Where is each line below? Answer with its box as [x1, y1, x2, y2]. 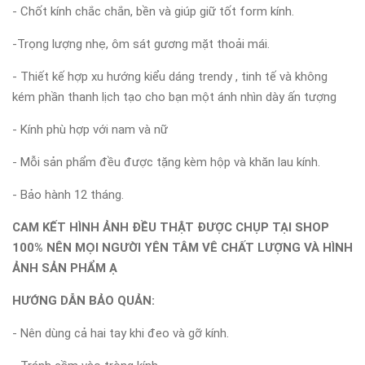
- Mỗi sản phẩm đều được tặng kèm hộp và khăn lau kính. [12, 154, 320, 169]
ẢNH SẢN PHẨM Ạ [12, 260, 117, 275]
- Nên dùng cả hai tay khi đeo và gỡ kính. [12, 325, 229, 341]
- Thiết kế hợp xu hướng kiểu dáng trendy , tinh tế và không [12, 68, 328, 84]
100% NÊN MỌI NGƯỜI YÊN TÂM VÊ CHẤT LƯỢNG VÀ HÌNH [12, 240, 353, 255]
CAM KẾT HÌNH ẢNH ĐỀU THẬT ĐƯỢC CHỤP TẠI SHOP [12, 219, 329, 235]
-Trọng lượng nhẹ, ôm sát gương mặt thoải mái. [12, 36, 270, 51]
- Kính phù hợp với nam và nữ [12, 121, 168, 137]
